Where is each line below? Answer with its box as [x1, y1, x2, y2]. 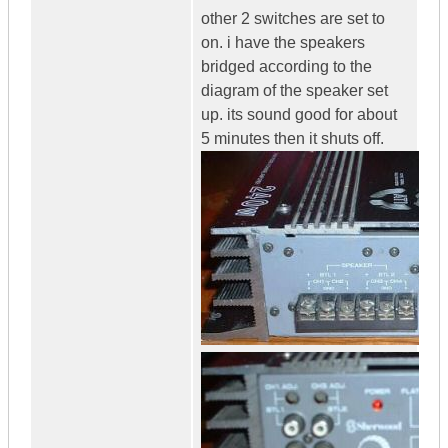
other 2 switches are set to [201, 10, 385, 28]
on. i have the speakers [201, 34, 365, 52]
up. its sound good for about [201, 106, 397, 124]
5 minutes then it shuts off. [201, 130, 384, 148]
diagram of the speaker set [201, 82, 388, 100]
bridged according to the [201, 58, 372, 76]
